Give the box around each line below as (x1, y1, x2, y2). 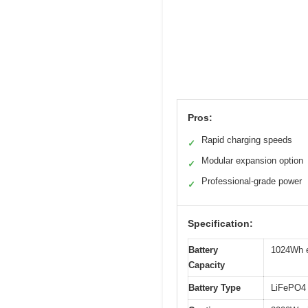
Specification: (188, 218, 253, 230)
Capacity (188, 260, 225, 271)
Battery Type (188, 283, 241, 294)
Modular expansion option (201, 155, 303, 166)
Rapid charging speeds (201, 135, 292, 146)
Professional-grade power (201, 176, 302, 187)
